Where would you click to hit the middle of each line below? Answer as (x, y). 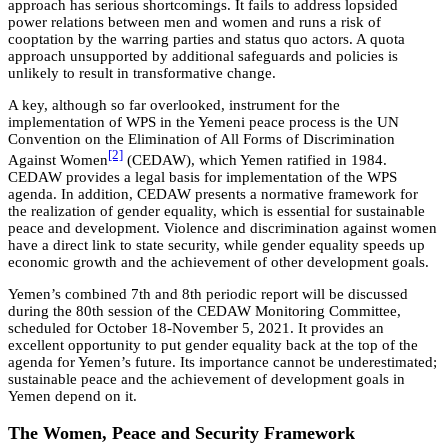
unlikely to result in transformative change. (142, 73)
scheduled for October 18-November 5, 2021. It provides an (196, 328)
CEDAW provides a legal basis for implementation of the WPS (202, 177)
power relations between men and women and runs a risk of (194, 22)
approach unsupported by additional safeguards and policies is (203, 56)
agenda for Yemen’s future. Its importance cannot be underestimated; (222, 362)
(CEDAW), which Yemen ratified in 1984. (255, 160)
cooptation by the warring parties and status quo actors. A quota (206, 39)
